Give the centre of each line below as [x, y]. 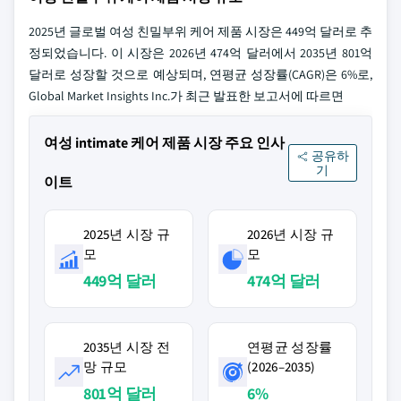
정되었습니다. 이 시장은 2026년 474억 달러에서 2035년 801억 [200, 53]
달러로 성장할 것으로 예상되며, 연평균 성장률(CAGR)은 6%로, [200, 74]
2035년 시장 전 [127, 347]
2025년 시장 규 [127, 234]
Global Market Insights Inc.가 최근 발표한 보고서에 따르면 [186, 96]
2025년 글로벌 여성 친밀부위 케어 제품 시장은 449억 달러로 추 [200, 31]
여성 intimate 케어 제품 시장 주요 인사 [164, 143]
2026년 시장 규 [291, 234]
